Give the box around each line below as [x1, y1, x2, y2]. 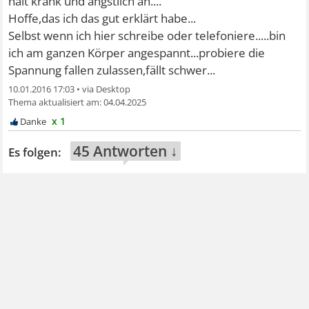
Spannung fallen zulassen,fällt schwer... [8, 62, 216, 78]
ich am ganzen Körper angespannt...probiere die [8, 45, 266, 61]
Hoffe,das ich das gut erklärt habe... [8, 10, 197, 26]
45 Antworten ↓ [73, 141, 179, 161]
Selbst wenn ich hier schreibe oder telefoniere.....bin [8, 28, 286, 43]
